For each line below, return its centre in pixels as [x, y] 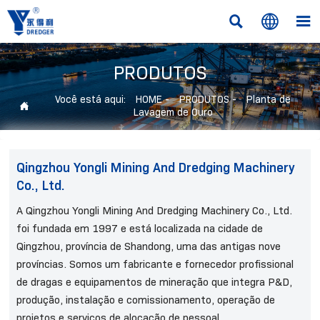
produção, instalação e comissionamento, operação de [146, 300]
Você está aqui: [92, 100]
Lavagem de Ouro [173, 112]
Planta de [269, 100]
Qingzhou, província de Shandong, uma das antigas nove [149, 247]
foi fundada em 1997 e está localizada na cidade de [140, 229]
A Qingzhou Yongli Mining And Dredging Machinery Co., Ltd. [155, 211]
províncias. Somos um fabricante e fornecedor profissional [155, 265]
